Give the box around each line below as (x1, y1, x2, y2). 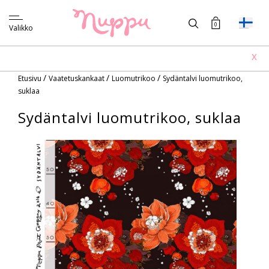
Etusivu (18, 73, 43, 83)
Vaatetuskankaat (49, 73, 106, 83)
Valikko (9, 23, 33, 33)
